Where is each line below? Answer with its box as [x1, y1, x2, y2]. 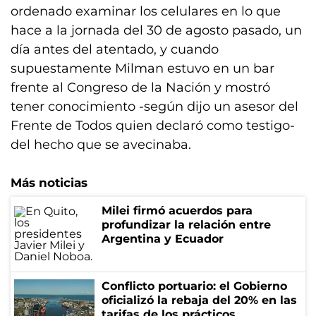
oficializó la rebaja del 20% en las [102, 293, 297, 307]
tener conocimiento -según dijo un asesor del [11, 99, 298, 114]
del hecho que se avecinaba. [11, 137, 191, 152]
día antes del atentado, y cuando [11, 42, 219, 57]
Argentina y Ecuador [102, 232, 224, 245]
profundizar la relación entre [102, 218, 271, 231]
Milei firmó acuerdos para [102, 204, 253, 217]
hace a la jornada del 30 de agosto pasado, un [11, 23, 302, 38]
